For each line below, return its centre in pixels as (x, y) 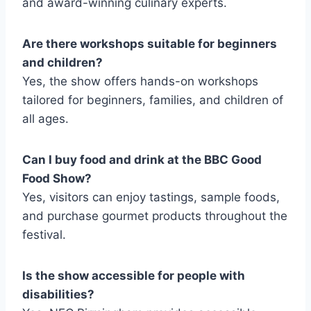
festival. (44, 235)
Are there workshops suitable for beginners (150, 44)
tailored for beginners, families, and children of (153, 100)
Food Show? (57, 179)
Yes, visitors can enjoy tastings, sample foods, (151, 197)
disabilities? (58, 295)
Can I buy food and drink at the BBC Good (142, 160)
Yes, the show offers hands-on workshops (140, 82)
